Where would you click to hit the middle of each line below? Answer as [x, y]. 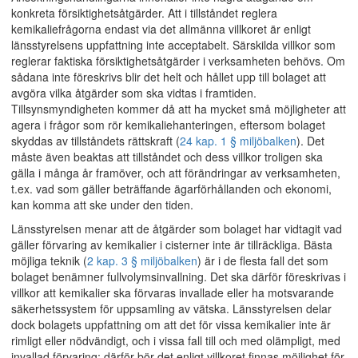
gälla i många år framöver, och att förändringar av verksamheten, [176, 173]
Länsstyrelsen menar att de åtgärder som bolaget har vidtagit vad [177, 229]
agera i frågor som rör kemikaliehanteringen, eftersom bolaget [168, 125]
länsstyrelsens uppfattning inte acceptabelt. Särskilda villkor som [173, 45]
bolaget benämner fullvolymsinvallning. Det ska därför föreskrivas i [179, 276]
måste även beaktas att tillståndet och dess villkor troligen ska [167, 157]
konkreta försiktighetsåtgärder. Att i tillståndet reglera [144, 13]
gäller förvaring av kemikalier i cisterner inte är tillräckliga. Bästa [172, 245]
